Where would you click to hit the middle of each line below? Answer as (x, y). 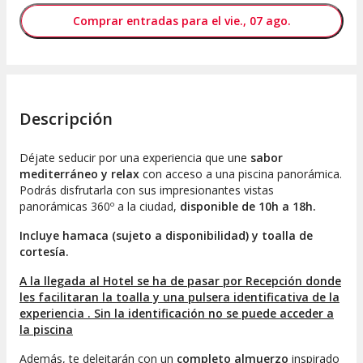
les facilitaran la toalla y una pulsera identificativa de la (179, 297)
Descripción (66, 119)
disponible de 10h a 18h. (248, 207)
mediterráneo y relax (79, 174)
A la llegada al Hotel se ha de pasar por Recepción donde (180, 281)
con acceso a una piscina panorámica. (241, 174)
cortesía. (44, 252)
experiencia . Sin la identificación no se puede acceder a (177, 314)
